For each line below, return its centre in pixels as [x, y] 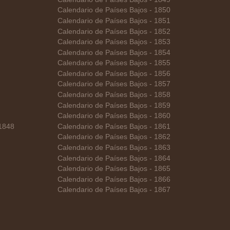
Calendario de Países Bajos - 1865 [114, 169]
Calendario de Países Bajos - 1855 [114, 63]
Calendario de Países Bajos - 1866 [114, 179]
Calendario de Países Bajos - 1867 [114, 190]
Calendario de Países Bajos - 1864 [114, 158]
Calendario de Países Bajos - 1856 [114, 73]
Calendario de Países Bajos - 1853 [114, 42]
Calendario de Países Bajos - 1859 [114, 105]
